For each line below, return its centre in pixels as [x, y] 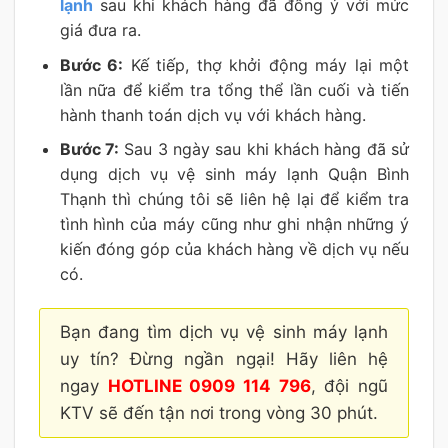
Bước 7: [89, 149]
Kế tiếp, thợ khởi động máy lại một [266, 64]
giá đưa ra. [100, 30]
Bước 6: [91, 64]
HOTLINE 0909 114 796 [209, 386]
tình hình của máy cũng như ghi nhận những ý [234, 224]
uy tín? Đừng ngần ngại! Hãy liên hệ [224, 359]
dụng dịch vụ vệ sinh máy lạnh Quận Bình [234, 174]
